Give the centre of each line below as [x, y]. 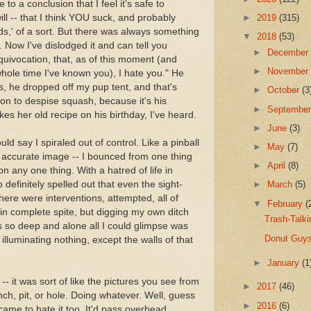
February [287, 203]
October [285, 90]
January [285, 262]
